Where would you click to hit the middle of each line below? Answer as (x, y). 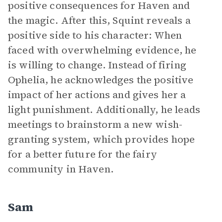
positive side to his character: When (95, 35)
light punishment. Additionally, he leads (104, 110)
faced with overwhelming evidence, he (102, 50)
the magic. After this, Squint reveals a (99, 20)
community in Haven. (61, 169)
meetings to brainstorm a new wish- (95, 124)
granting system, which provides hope (102, 139)
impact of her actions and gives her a (97, 95)
